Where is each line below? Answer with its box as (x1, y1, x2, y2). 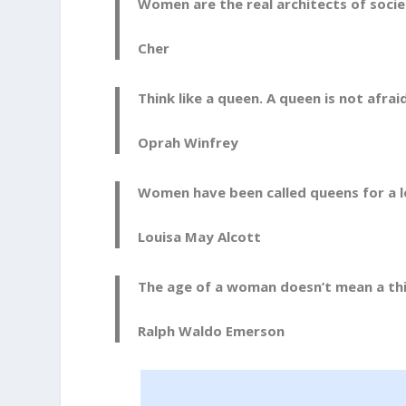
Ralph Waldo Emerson (138, 322, 285, 341)
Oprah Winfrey (138, 133, 239, 152)
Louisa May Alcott (138, 227, 262, 246)
